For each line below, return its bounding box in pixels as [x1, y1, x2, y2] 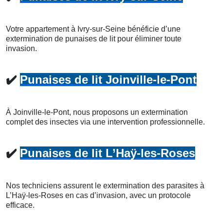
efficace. [6, 200, 35, 209]
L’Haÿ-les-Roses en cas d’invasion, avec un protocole [6, 191, 191, 200]
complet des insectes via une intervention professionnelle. [6, 117, 205, 126]
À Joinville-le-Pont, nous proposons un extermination [6, 108, 188, 116]
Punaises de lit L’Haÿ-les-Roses [20, 146, 195, 160]
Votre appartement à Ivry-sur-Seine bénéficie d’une [6, 24, 181, 33]
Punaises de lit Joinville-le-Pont [20, 73, 197, 86]
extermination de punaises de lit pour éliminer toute [6, 34, 182, 43]
